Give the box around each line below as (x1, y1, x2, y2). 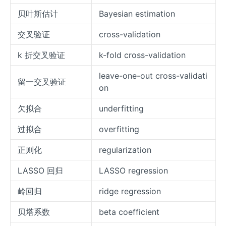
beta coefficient (99, 207, 159, 217)
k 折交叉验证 (18, 50, 65, 61)
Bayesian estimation (99, 9, 175, 19)
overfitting (99, 124, 139, 135)
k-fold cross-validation (99, 50, 186, 61)
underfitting (99, 103, 144, 114)
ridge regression (99, 186, 161, 197)
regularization (99, 145, 151, 155)
